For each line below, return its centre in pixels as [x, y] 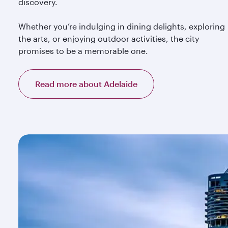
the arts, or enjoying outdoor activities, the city [109, 38]
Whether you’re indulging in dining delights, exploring [122, 26]
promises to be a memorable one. [83, 51]
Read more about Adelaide [86, 84]
